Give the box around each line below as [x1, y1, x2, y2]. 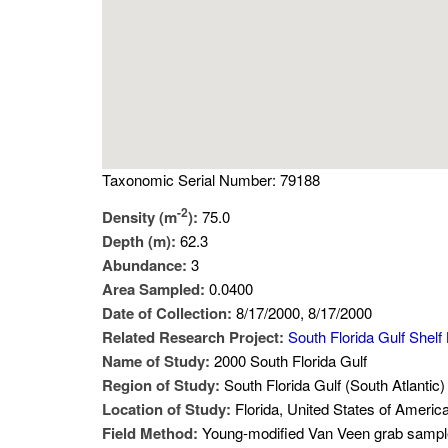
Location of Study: [102, 398, 235, 420]
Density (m [102, 206, 177, 228]
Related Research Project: [102, 326, 288, 348]
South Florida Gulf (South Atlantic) [224, 374, 445, 395]
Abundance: [102, 254, 191, 276]
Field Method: [102, 422, 202, 444]
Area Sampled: [102, 278, 209, 300]
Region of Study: [102, 374, 224, 396]
